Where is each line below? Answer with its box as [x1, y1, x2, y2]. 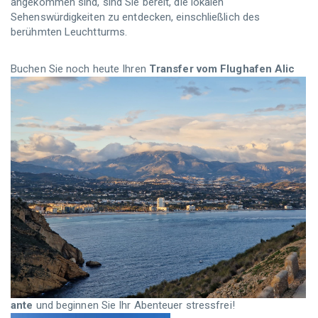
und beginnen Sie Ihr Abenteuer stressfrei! [33, 298, 235, 312]
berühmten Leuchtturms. [11, 25, 128, 38]
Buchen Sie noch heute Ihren [11, 62, 149, 75]
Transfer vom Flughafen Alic [148, 62, 295, 75]
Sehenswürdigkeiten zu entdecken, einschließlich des [11, 10, 261, 23]
